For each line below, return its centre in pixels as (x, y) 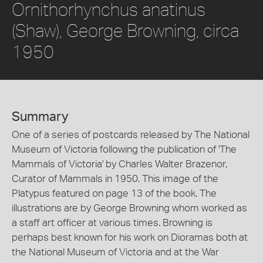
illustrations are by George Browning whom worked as (129, 208)
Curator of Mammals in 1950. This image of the (115, 178)
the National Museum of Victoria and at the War (115, 252)
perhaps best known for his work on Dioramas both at (130, 237)
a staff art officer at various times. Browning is (112, 222)
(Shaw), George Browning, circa (125, 30)
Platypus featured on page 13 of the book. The (114, 193)
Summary (40, 117)
